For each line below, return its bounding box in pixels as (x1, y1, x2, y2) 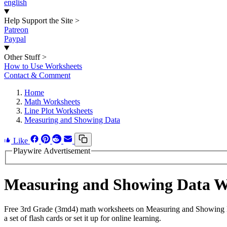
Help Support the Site (4, 16, 73, 25)
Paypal (4, 34, 26, 43)
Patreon (4, 25, 28, 34)
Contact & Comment (4, 71, 70, 80)
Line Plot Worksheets (24, 106, 93, 115)
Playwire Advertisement (13, 146, 90, 155)
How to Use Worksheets (4, 62, 82, 70)
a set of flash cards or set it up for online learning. (4, 214, 161, 223)
